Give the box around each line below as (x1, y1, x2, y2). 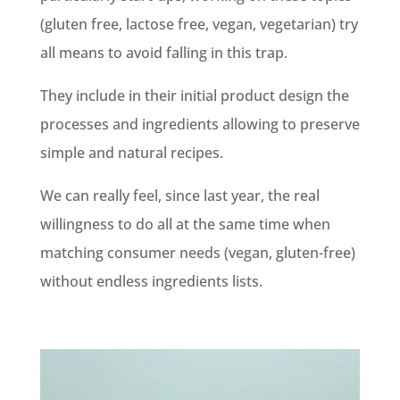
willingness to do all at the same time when (39, 213, 330, 234)
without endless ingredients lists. (39, 271, 262, 291)
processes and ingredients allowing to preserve (39, 113, 360, 134)
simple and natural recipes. (39, 142, 223, 162)
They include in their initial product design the (39, 85, 349, 105)
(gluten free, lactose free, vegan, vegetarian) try (39, 13, 358, 34)
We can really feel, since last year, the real (39, 185, 320, 205)
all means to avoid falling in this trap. (39, 42, 287, 62)
